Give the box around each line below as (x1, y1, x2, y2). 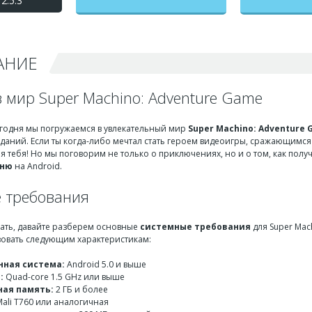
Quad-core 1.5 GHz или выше (3, 271, 125, 283)
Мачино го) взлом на (101, 2, 201, 15)
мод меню (127, 31, 175, 45)
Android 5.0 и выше (65, 258, 146, 270)
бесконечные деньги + (97, 17, 205, 30)
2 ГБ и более (54, 283, 108, 295)
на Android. (13, 159, 62, 172)
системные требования (140, 221, 251, 233)
